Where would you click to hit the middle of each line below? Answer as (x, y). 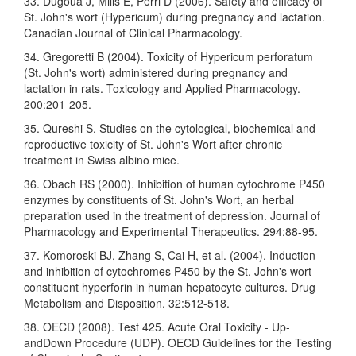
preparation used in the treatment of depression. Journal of (172, 216)
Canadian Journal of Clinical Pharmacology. (133, 33)
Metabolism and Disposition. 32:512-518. (127, 303)
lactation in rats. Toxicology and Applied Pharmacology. (162, 89)
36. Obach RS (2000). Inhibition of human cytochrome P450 (174, 184)
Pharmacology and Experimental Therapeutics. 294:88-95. (171, 232)
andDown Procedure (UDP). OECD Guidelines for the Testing (178, 343)
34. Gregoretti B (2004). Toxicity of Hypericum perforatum (168, 57)
